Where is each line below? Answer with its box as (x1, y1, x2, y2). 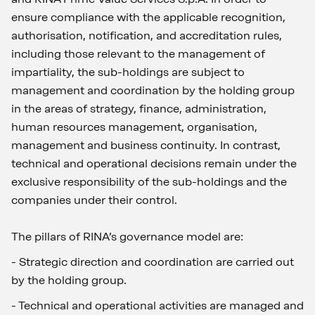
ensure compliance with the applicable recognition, (11, 11, 285, 24)
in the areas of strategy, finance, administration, (11, 102, 266, 115)
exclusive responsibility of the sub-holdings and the (11, 175, 287, 188)
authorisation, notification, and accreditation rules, (11, 29, 282, 42)
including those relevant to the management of (11, 47, 265, 60)
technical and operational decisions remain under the (11, 157, 297, 170)
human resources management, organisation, (11, 120, 257, 134)
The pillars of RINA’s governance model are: (11, 230, 243, 243)
